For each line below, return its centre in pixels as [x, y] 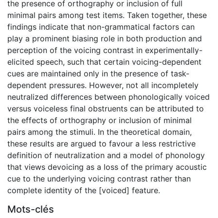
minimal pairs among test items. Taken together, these [107, 15]
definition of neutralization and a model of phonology [106, 155]
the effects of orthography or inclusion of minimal [100, 120]
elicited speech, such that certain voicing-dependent [104, 62]
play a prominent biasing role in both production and [105, 38]
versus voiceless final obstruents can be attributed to [106, 108]
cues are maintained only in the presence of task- [98, 73]
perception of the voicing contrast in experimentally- [105, 50]
